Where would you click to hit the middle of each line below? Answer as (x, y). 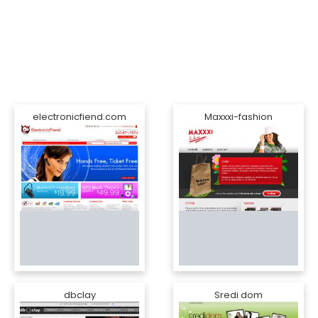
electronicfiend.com (79, 117)
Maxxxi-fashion (238, 117)
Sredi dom (238, 295)
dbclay (79, 295)
